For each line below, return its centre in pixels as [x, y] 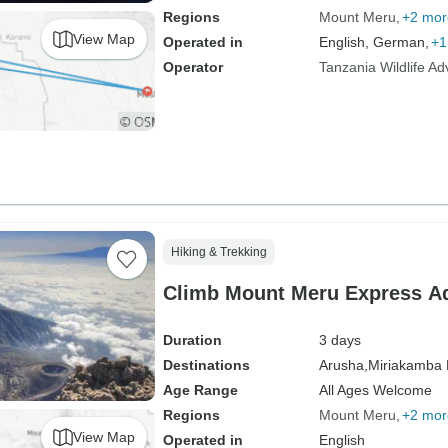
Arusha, [343, 365]
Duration [192, 340]
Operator [192, 67]
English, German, [373, 42]
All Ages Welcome [375, 390]
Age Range [200, 390]
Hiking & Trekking [218, 252]
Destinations [206, 365]
